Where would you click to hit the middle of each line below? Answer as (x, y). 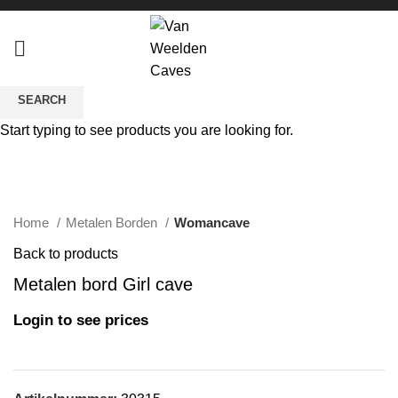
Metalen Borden (113, 223)
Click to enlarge (63, 179)
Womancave (212, 223)
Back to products (66, 254)
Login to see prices (81, 321)
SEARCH (42, 100)
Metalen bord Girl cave (103, 285)
